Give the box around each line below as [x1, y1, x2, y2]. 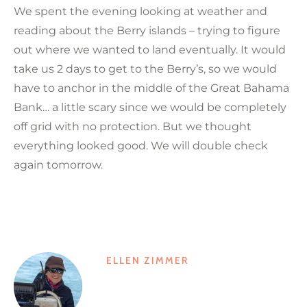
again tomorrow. [14, 158, 103, 172]
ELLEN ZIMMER [106, 254, 188, 267]
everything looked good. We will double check [14, 139, 268, 153]
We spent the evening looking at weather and [14, 5, 267, 19]
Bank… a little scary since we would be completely [14, 101, 286, 114]
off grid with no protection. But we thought [14, 120, 251, 134]
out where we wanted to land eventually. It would [14, 43, 286, 57]
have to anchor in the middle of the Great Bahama [14, 82, 289, 95]
